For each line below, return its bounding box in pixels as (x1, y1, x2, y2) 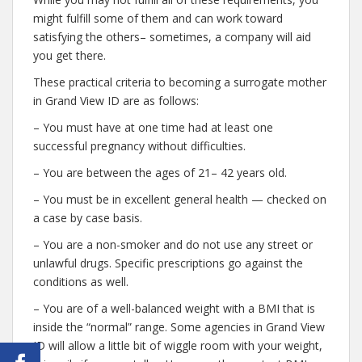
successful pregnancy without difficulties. (33, 138, 246, 154)
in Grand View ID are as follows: (33, 93, 199, 108)
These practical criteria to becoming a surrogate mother (33, 74, 326, 90)
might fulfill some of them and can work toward (33, 11, 283, 26)
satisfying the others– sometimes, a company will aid (33, 29, 311, 44)
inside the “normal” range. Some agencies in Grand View (33, 319, 325, 335)
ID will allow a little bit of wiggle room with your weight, (33, 338, 322, 353)
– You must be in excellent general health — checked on (33, 192, 326, 207)
